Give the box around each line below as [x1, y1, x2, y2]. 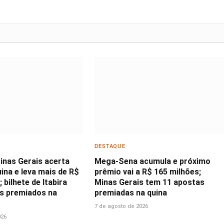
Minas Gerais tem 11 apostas [94, 177, 204, 187]
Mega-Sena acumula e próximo [94, 156, 210, 166]
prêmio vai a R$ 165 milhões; [94, 167, 201, 177]
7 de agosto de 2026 [94, 203, 148, 210]
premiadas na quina [94, 188, 167, 198]
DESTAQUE [94, 143, 125, 150]
